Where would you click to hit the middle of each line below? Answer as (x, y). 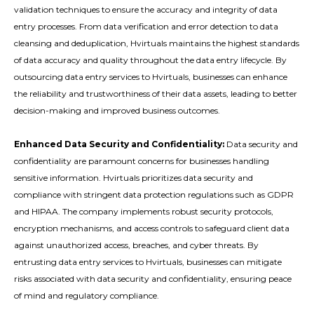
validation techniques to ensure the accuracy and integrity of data (146, 9)
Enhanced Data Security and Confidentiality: (119, 144)
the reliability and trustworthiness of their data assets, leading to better (156, 93)
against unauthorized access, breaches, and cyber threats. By (136, 245)
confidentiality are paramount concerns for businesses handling (142, 161)
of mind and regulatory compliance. (87, 295)
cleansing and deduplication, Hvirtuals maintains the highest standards (157, 43)
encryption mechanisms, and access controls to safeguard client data (152, 228)
